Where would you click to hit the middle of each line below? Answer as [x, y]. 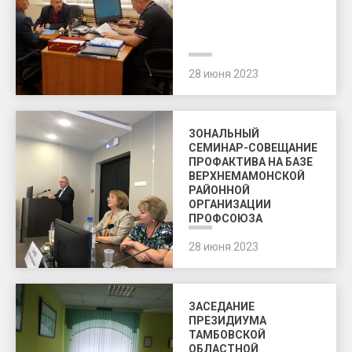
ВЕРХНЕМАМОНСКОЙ [247, 176]
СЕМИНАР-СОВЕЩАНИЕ [253, 148]
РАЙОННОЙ [219, 190]
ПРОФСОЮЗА [225, 218]
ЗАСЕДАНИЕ [222, 306]
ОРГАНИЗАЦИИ [230, 204]
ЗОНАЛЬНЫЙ [224, 134]
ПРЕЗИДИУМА [227, 321]
